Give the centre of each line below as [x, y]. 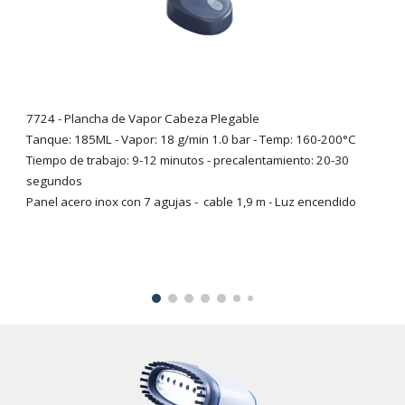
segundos [55, 181]
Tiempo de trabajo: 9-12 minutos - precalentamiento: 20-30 [188, 160]
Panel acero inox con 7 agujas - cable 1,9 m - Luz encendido [192, 202]
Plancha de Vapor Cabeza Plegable [162, 119]
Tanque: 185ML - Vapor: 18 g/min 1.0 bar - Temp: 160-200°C [192, 140]
